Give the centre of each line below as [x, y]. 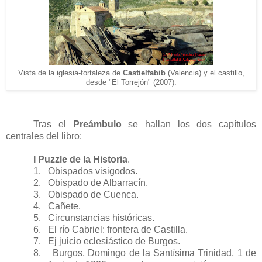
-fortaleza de [100, 73]
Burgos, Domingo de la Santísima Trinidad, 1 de [154, 253]
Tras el [53, 125]
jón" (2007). [157, 82]
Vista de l [34, 73]
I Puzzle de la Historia [81, 160]
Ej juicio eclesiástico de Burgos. [114, 242]
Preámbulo [101, 125]
